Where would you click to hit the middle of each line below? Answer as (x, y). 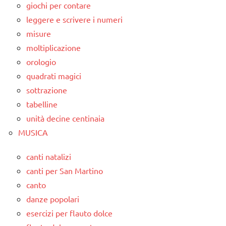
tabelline (42, 104)
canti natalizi (49, 157)
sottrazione (47, 90)
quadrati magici (54, 76)
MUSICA (33, 132)
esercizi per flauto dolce (69, 213)
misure (39, 34)
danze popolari (53, 199)
